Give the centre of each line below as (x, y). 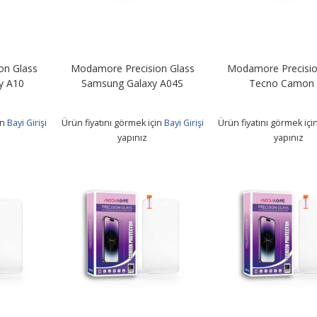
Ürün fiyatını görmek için (113, 122)
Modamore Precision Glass (132, 68)
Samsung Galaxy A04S (133, 83)
